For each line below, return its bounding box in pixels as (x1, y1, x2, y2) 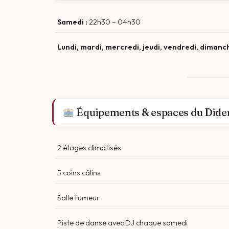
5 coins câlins (57, 168, 101, 177)
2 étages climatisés (57, 143, 121, 152)
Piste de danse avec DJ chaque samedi (57, 218, 188, 227)
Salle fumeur (57, 193, 100, 202)
